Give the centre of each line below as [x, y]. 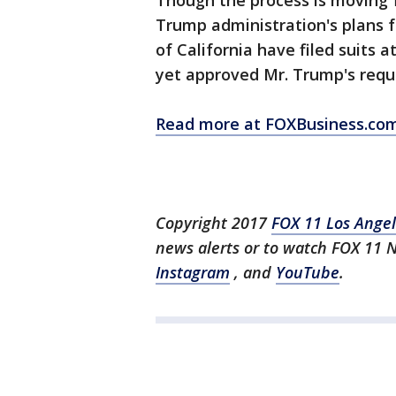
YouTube [308, 272]
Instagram [193, 272]
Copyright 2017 [213, 223]
